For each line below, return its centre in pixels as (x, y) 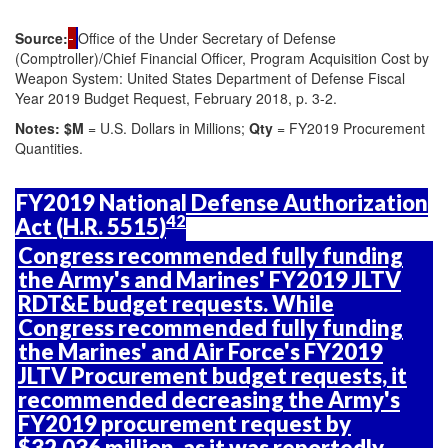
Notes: (39, 128)
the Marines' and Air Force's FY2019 (200, 351)
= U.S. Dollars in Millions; (166, 128)
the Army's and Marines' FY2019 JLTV (209, 279)
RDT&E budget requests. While (176, 303)
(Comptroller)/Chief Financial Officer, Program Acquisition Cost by (222, 58)
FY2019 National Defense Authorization (222, 202)
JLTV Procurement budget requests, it (212, 375)
